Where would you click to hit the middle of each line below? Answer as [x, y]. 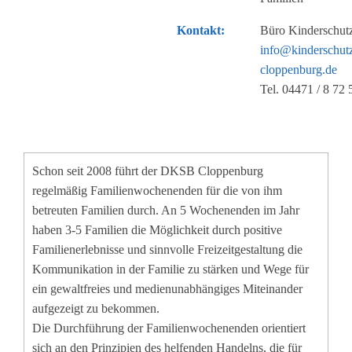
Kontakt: [201, 30]
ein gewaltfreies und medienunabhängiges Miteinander [167, 288]
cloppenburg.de [299, 69]
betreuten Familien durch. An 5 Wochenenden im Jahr [166, 210]
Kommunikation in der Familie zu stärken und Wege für [170, 269]
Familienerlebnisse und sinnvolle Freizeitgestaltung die [167, 249]
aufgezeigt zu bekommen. [96, 308]
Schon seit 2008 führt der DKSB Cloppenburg [148, 170]
